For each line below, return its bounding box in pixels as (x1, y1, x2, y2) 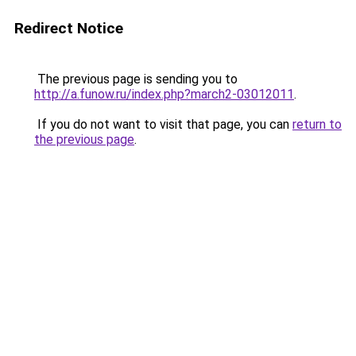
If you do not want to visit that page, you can (34, 117, 292, 132)
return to (292, 117, 342, 132)
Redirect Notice (14, 19, 123, 37)
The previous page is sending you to (34, 72, 238, 87)
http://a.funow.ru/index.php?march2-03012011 (34, 87, 294, 102)
